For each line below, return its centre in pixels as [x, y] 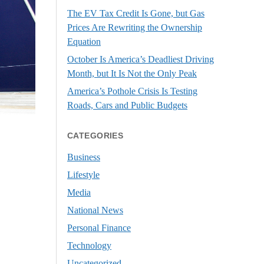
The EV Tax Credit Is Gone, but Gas [136, 13]
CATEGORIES [95, 135]
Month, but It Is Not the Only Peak [132, 73]
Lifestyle [84, 174]
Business [84, 157]
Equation [84, 41]
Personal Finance [99, 227]
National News [95, 210]
